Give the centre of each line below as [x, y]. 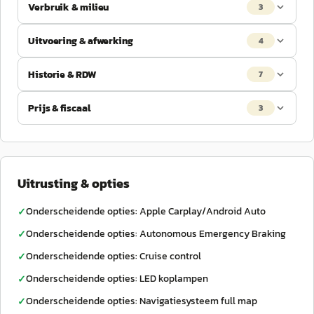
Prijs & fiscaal [59, 108]
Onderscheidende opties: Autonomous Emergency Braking [156, 234]
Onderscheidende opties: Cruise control [114, 256]
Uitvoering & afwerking [81, 41]
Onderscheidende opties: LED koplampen [117, 279]
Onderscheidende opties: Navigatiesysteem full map [142, 301]
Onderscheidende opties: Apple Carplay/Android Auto [146, 211]
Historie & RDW [62, 74]
